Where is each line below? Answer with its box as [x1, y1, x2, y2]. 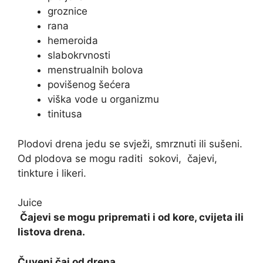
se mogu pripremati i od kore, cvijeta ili [51, 211, 244, 224]
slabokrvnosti [48, 49, 110, 62]
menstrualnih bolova [48, 64, 143, 76]
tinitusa [48, 108, 82, 120]
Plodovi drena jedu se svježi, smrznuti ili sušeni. [18, 137, 242, 150]
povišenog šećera [48, 79, 130, 91]
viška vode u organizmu [48, 93, 159, 106]
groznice [48, 5, 87, 18]
